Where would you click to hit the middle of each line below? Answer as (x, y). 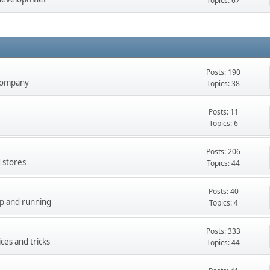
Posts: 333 (223, 231)
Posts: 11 (223, 111)
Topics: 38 (223, 83)
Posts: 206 (223, 151)
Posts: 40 (223, 191)
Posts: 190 (223, 72)
